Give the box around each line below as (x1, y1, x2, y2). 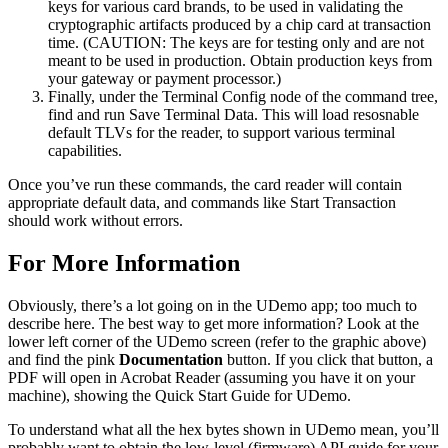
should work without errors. (8, 212, 183, 230)
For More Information (8, 250, 240, 277)
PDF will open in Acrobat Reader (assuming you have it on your (8, 369, 415, 387)
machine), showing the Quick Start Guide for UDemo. (8, 387, 351, 405)
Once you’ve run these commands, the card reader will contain (8, 176, 402, 194)
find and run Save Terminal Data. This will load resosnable (48, 106, 419, 124)
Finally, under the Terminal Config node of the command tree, (48, 88, 438, 106)
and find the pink (8, 351, 119, 369)
